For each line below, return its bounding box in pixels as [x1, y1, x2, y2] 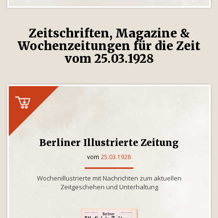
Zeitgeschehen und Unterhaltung [60, 182, 158, 191]
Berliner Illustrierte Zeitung [39, 137, 179, 148]
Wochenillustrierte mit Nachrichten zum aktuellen [36, 174, 182, 182]
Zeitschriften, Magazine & [28, 26, 190, 41]
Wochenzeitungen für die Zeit [18, 38, 200, 54]
